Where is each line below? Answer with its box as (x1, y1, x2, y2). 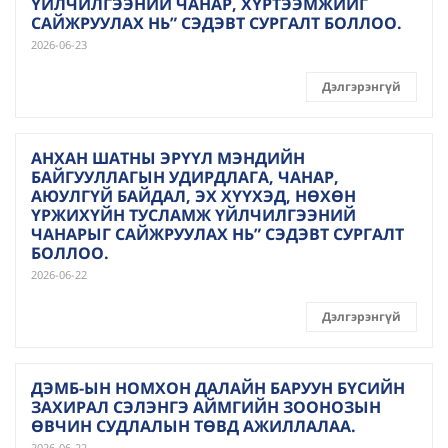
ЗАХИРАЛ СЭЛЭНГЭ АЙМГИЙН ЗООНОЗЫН (31, 396, 381, 418)
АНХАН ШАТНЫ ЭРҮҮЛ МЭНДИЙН (31, 147, 305, 169)
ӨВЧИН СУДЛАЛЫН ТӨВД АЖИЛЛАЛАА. (31, 415, 356, 437)
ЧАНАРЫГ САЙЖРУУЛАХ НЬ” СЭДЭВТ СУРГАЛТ (31, 223, 404, 245)
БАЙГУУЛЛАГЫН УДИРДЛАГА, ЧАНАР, (31, 166, 339, 188)
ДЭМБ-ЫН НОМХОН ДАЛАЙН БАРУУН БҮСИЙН (31, 377, 405, 399)
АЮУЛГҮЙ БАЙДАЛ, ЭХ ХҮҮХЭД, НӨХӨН (31, 185, 356, 207)
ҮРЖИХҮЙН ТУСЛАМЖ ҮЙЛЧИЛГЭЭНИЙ (31, 204, 356, 226)
